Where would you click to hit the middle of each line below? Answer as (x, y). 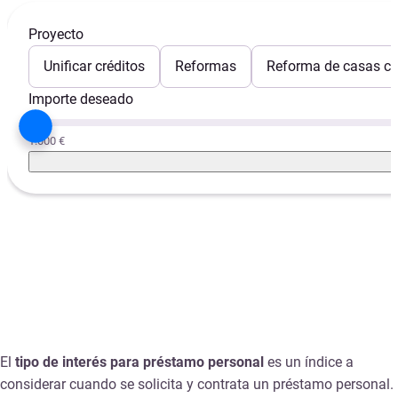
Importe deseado (81, 99)
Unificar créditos (94, 67)
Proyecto (56, 35)
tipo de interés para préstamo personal (138, 362)
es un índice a (309, 362)
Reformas (206, 67)
